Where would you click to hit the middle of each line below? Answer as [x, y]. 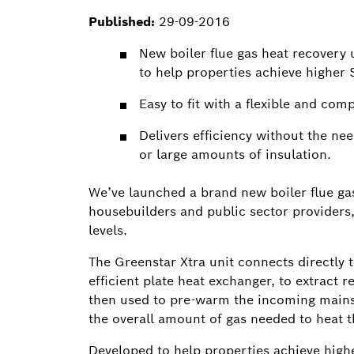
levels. [108, 231]
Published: [122, 22]
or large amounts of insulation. [235, 155]
